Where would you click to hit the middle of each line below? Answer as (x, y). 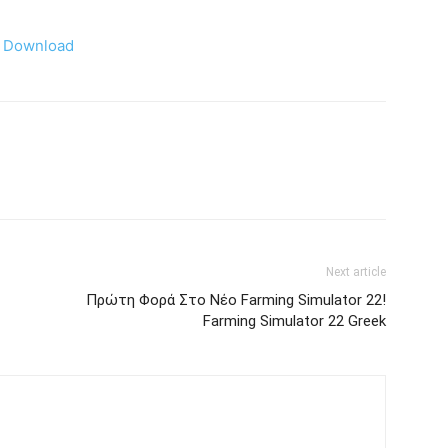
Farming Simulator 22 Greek (294, 321)
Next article (356, 272)
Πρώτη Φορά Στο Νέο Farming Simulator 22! (236, 300)
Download (38, 45)
